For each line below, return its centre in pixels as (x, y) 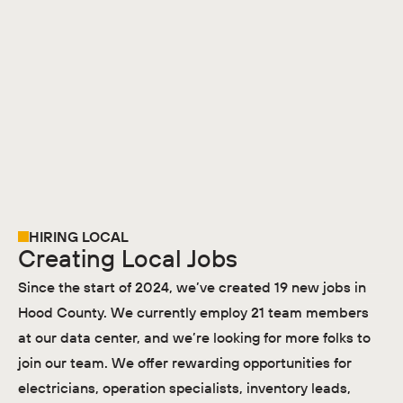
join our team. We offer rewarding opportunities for (184, 362)
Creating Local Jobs (127, 259)
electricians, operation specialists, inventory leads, (184, 387)
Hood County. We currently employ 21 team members (193, 312)
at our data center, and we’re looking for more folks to (194, 337)
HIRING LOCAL (78, 237)
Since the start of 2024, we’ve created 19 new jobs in (192, 287)
